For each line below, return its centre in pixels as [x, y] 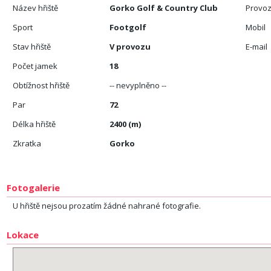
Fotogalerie [34, 188]
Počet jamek [35, 66]
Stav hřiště [32, 47]
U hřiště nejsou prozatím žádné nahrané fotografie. [107, 206]
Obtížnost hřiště [41, 85]
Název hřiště [36, 8]
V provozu [130, 47]
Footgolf [128, 27]
